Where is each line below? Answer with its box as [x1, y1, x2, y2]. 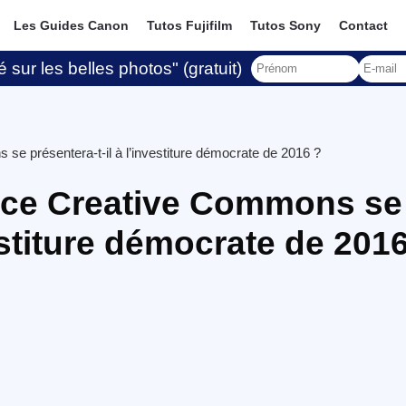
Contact [339, 18, 389, 33]
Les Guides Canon [14, 18, 130, 33]
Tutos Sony [250, 18, 322, 33]
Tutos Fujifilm [147, 18, 233, 33]
